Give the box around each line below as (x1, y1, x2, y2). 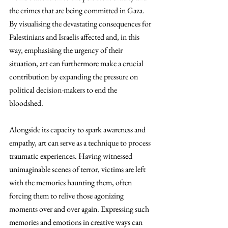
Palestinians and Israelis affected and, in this (9, 32, 141, 42)
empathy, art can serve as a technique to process (9, 137, 152, 148)
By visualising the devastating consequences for (9, 18, 153, 29)
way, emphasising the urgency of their (9, 45, 124, 55)
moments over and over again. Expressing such (9, 204, 151, 214)
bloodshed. (9, 98, 45, 108)
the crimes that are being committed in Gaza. (9, 5, 146, 16)
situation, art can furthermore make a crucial (9, 58, 145, 69)
